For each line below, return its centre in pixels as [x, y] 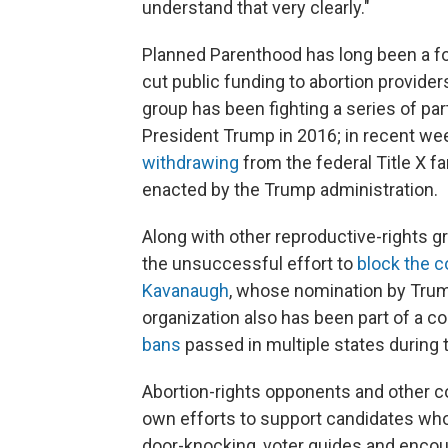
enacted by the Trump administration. [290, 190]
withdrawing [190, 163]
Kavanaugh [185, 291]
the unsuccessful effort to [249, 264]
